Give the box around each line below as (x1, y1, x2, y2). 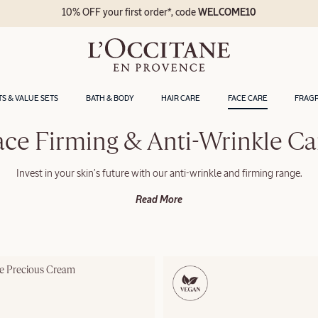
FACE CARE (227, 94, 268, 102)
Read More (136, 194, 182, 205)
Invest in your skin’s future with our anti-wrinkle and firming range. (16, 168, 302, 179)
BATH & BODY (85, 94, 134, 102)
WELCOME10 (198, 8, 257, 18)
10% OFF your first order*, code (62, 8, 199, 18)
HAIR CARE (161, 94, 201, 102)
